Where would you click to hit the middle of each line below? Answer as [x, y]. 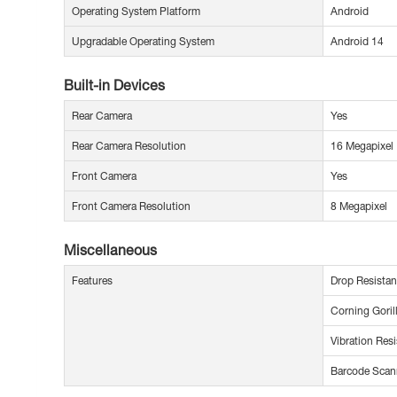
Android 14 [357, 42]
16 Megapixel [362, 146]
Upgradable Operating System [143, 42]
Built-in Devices [114, 85]
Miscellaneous [110, 250]
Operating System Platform [136, 12]
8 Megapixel [359, 206]
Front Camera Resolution [131, 206]
